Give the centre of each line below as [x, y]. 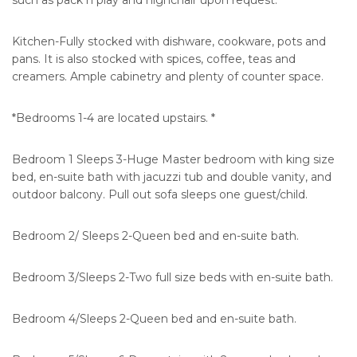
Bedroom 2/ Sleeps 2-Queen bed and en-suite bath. [155, 236]
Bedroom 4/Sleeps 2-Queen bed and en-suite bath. [154, 319]
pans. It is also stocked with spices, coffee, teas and [154, 59]
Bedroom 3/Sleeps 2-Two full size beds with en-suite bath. [173, 278]
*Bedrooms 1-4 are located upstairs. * [114, 118]
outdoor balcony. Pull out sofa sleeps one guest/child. [160, 195]
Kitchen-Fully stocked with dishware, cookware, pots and [169, 42]
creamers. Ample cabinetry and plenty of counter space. [168, 77]
